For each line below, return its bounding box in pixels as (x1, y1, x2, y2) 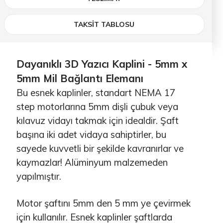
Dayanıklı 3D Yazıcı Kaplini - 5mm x (16, 57, 187, 70)
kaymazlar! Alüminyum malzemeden (16, 156, 168, 168)
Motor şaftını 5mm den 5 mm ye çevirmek (16, 197, 191, 209)
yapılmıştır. (16, 170, 61, 182)
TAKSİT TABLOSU (74, 19, 134, 29)
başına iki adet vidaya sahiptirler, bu (16, 128, 166, 140)
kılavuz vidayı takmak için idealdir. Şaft (16, 114, 179, 126)
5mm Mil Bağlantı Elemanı (16, 71, 143, 85)
